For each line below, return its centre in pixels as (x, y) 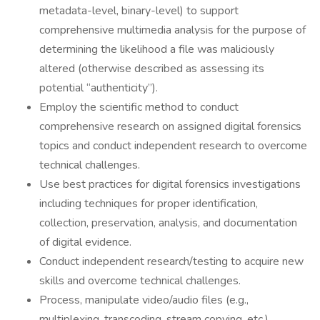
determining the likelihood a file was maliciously (157, 49)
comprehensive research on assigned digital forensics (170, 126)
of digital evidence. (85, 242)
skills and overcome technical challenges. (140, 281)
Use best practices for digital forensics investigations (170, 184)
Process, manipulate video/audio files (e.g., (144, 300)
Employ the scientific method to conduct (139, 107)
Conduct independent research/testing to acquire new (171, 261)
